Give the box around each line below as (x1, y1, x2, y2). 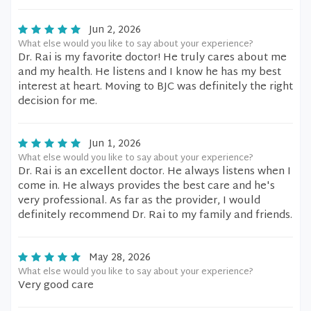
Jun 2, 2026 (89, 22, 141, 39)
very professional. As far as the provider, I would (18, 192, 260, 210)
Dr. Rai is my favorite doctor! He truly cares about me (18, 49, 287, 67)
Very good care (18, 276, 94, 295)
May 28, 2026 (89, 249, 151, 267)
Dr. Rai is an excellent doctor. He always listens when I (18, 162, 291, 181)
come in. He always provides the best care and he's (18, 177, 275, 196)
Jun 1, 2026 (89, 135, 141, 153)
